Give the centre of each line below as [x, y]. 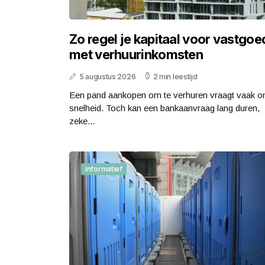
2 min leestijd [175, 77]
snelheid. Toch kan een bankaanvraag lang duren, [164, 108]
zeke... [82, 121]
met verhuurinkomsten [136, 55]
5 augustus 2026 [107, 77]
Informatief [104, 169]
